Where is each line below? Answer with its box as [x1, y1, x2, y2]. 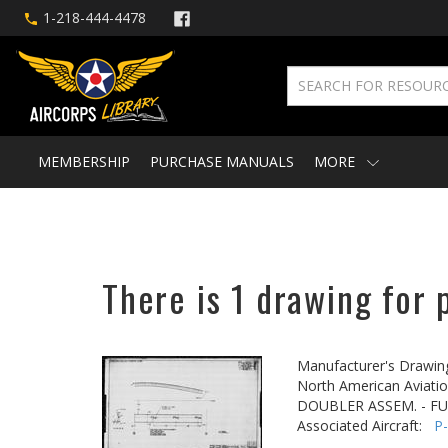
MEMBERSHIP [38, 152, 130, 171]
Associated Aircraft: [297, 416, 434, 435]
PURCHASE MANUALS [150, 152, 294, 171]
